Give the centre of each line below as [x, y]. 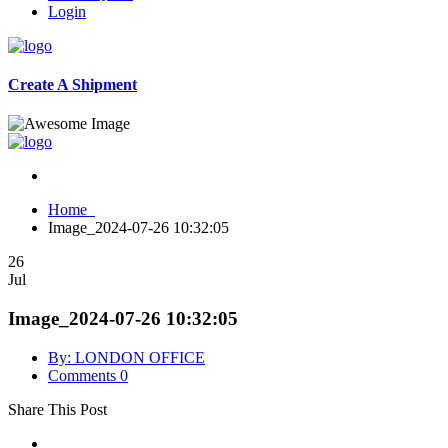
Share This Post [57, 409]
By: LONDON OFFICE [126, 357]
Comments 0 [88, 375]
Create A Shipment [72, 84]
